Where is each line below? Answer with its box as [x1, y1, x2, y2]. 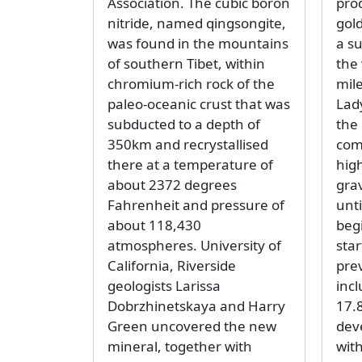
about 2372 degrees [107, 175, 237, 195]
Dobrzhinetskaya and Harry [107, 297, 285, 316]
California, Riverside [107, 256, 236, 276]
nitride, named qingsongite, [107, 14, 286, 33]
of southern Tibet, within [107, 54, 265, 74]
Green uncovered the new [107, 317, 276, 336]
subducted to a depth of [107, 115, 260, 134]
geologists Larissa [107, 276, 221, 296]
